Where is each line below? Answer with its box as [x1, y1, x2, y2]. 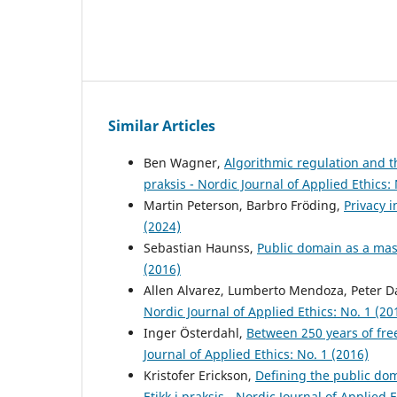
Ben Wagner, [144, 154, 224, 172]
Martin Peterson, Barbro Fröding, [144, 197, 344, 214]
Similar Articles [108, 116, 215, 136]
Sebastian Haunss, [144, 239, 257, 257]
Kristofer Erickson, [144, 367, 255, 385]
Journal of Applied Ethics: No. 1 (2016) [144, 346, 369, 363]
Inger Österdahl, [144, 324, 246, 342]
